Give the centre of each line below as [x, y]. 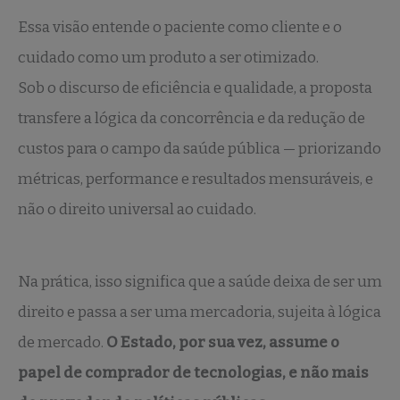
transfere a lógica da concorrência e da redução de [192, 118]
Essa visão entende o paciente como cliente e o [180, 27]
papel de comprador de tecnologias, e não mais [193, 373]
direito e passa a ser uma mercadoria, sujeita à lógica [200, 312]
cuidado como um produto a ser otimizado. [168, 57]
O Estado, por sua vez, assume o [223, 343]
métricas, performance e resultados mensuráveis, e [196, 179]
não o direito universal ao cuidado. [137, 209]
